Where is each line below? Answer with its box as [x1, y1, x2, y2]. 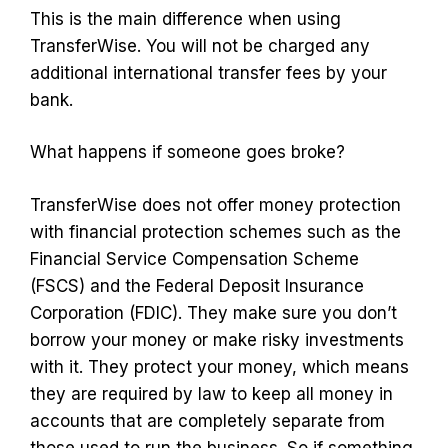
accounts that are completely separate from [30, 410, 385, 431]
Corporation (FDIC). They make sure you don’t [30, 302, 397, 323]
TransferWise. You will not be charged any [30, 35, 370, 56]
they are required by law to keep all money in [30, 383, 393, 404]
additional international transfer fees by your [30, 62, 387, 83]
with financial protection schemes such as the [30, 221, 401, 242]
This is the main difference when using [30, 8, 341, 29]
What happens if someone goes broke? [30, 142, 345, 162]
